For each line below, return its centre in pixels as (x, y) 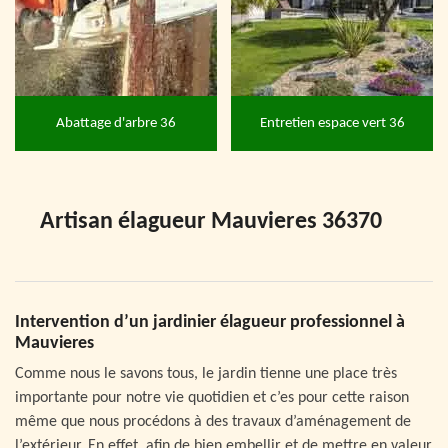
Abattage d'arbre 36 (116, 123)
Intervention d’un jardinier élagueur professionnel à (210, 323)
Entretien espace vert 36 (332, 123)
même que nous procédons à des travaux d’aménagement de (213, 422)
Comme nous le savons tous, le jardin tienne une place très (206, 374)
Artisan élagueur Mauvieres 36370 (211, 222)
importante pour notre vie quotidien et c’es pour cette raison (212, 398)
